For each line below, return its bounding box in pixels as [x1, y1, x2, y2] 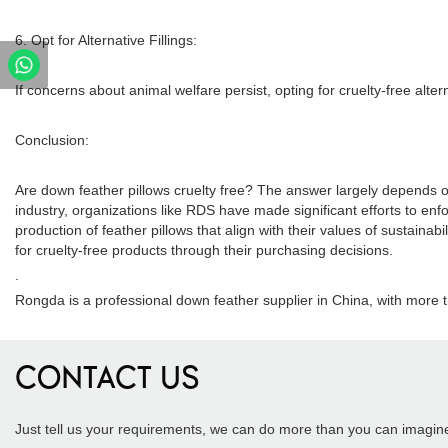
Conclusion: [15, 132, 89, 148]
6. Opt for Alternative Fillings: [15, 32, 197, 48]
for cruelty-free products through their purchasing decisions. [15, 242, 393, 258]
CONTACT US [15, 365, 200, 396]
